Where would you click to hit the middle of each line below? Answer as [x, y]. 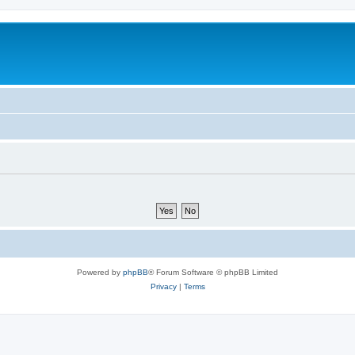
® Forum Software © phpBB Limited [213, 272]
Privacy [163, 286]
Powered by [100, 272]
